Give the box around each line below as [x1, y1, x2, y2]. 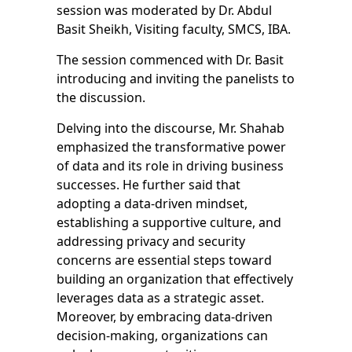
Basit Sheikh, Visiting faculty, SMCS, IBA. [56, 20, 291, 38]
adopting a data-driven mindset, [56, 195, 247, 213]
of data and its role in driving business [56, 157, 284, 175]
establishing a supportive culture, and [56, 214, 281, 232]
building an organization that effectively [56, 270, 293, 288]
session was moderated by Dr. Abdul [56, 2, 272, 20]
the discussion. [56, 89, 145, 107]
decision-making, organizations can [56, 327, 268, 345]
